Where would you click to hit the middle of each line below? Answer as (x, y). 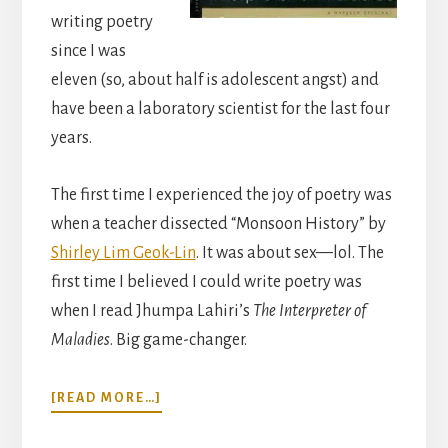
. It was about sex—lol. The (289, 253)
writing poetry (101, 22)
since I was (88, 51)
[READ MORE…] (106, 398)
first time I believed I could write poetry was (206, 282)
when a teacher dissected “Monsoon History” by (218, 224)
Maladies (80, 340)
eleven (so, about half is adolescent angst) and (214, 80)
